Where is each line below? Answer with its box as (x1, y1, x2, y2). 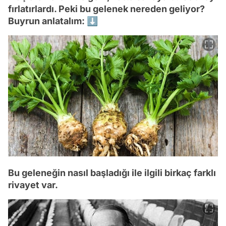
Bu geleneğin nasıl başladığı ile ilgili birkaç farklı (8, 167, 216, 178)
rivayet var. (8, 179, 58, 190)
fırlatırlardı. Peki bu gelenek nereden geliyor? (8, 3, 205, 14)
